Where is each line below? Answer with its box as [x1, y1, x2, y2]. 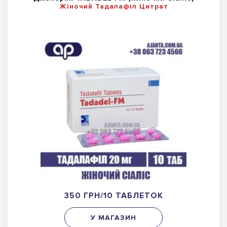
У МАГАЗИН [91, 213, 136, 222]
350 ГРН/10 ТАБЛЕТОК [64, 190, 163, 201]
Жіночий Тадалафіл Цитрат [59, 2, 168, 11]
